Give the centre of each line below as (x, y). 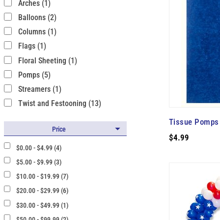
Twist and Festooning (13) (59, 104)
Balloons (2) (37, 17)
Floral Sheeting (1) (47, 60)
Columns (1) (37, 32)
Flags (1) (32, 46)
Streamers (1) (40, 89)
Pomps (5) (34, 75)
